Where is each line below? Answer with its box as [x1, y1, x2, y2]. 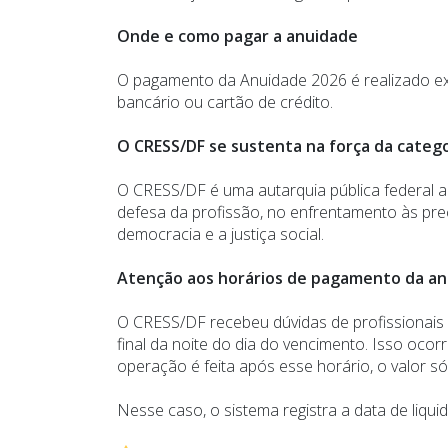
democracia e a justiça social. [117, 222, 324, 245]
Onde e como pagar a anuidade [117, 24, 358, 47]
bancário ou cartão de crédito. [117, 90, 333, 113]
